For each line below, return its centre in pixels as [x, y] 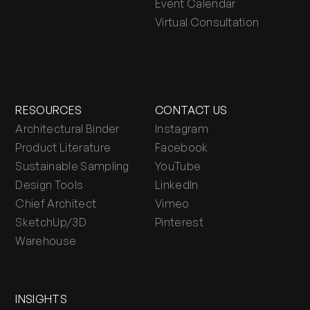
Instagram [182, 128]
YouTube [178, 166]
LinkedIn [177, 184]
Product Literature [63, 147]
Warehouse [46, 240]
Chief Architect [56, 203]
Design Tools [49, 184]
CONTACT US [191, 110]
